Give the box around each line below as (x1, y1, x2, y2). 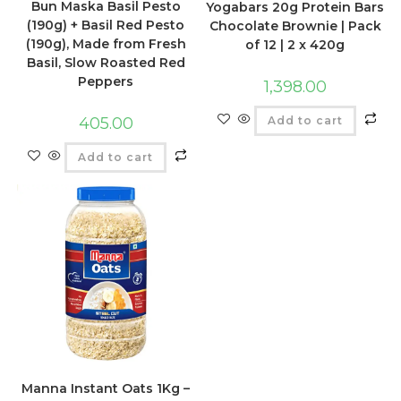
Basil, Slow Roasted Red (26, 55, 185, 72)
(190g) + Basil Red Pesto (27, 17, 185, 34)
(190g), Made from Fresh (25, 36, 186, 53)
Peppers (78, 73, 134, 90)
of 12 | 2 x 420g (245, 36, 346, 53)
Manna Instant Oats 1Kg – (21, 380, 191, 397)
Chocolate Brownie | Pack (209, 17, 381, 34)
